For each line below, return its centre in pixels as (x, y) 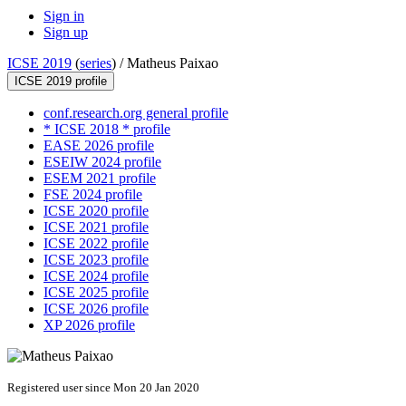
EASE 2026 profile (99, 146)
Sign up (66, 33)
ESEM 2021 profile (100, 179)
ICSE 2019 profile (61, 82)
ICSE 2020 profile (96, 211)
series (96, 63)
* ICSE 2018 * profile (107, 130)
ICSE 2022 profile (96, 244)
